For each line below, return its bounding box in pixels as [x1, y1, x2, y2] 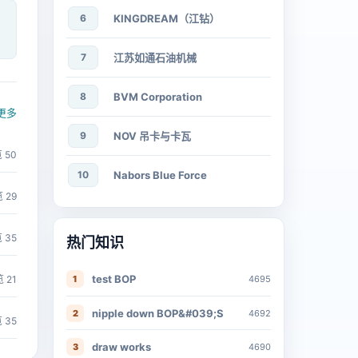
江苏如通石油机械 [113, 51, 197, 64]
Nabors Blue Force [113, 169, 207, 181]
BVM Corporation [113, 90, 202, 103]
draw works [92, 340, 151, 353]
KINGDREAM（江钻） [113, 12, 220, 25]
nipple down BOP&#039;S [92, 306, 224, 320]
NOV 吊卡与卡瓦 [113, 129, 191, 142]
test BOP [92, 272, 136, 285]
